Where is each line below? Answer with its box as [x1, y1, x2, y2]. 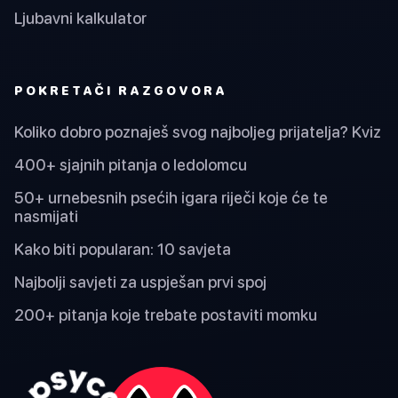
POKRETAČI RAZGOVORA [14, 83, 227, 99]
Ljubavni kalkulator [14, 8, 147, 28]
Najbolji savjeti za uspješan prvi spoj [14, 272, 267, 291]
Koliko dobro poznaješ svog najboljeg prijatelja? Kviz [14, 122, 381, 141]
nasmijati [14, 206, 78, 226]
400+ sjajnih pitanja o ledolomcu [14, 155, 247, 174]
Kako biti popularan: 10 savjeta [14, 239, 231, 259]
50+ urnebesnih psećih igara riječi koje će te [14, 187, 328, 207]
